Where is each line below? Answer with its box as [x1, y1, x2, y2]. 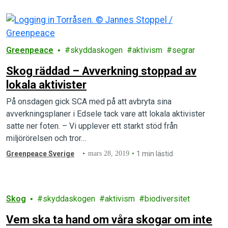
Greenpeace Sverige [6, 150, 74, 158]
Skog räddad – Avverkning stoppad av [6, 65, 196, 78]
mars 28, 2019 [88, 150, 130, 158]
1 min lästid [136, 150, 174, 158]
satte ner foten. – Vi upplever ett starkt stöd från [6, 121, 178, 131]
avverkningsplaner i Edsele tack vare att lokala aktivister [6, 109, 205, 119]
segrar [172, 45, 195, 55]
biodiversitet [145, 194, 190, 204]
